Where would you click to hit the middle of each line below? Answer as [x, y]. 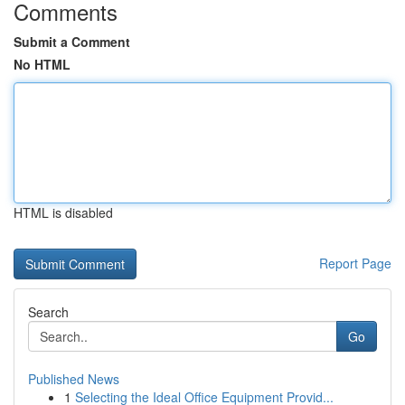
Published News [74, 379]
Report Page [355, 263]
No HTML [42, 64]
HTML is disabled [63, 212]
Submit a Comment [72, 42]
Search [48, 312]
